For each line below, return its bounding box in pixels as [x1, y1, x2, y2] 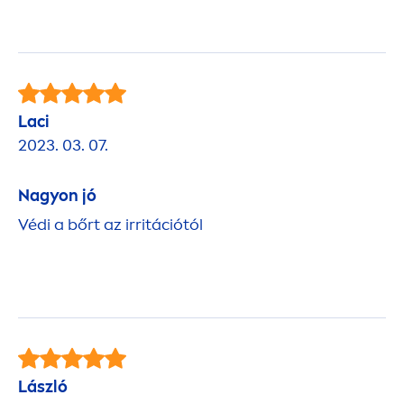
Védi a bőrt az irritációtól [18, 214, 203, 234]
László [18, 376, 68, 397]
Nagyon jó [18, 185, 96, 206]
